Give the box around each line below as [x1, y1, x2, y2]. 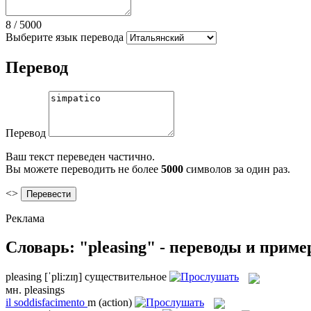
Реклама [6, 212, 44, 224]
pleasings [24, 283, 65, 296]
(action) [99, 296, 132, 308]
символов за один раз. [183, 162, 290, 175]
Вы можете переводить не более [6, 162, 161, 175]
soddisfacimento [14, 296, 85, 308]
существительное [85, 271, 167, 283]
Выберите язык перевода [6, 31, 124, 43]
